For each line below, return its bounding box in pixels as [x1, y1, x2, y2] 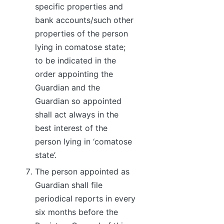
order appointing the [35, 68, 113, 79]
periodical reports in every [35, 193, 135, 204]
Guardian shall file [35, 180, 102, 190]
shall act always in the [35, 109, 118, 119]
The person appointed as [35, 166, 129, 177]
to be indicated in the [35, 55, 116, 65]
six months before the [35, 207, 118, 217]
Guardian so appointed [35, 95, 121, 106]
